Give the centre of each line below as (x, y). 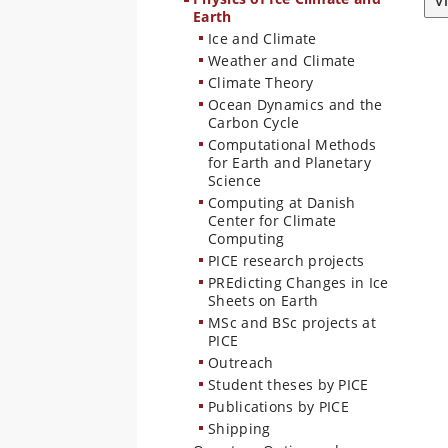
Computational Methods (292, 144)
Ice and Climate (262, 38)
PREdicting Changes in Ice (298, 282)
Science (235, 180)
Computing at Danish (282, 202)
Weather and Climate (282, 60)
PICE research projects (286, 260)
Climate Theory (261, 82)
